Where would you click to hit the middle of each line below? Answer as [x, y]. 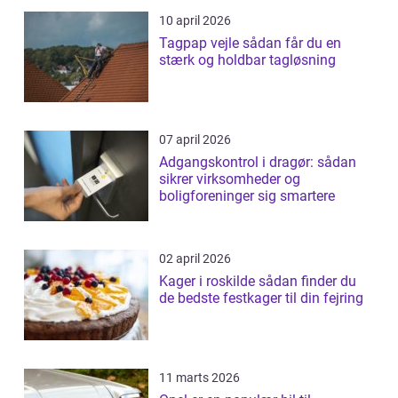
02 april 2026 [195, 259]
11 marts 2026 [199, 378]
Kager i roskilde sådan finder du [209, 282]
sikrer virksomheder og [230, 179]
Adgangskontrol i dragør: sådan [258, 163]
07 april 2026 [195, 140]
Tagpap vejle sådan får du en [201, 44]
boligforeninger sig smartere [247, 196]
